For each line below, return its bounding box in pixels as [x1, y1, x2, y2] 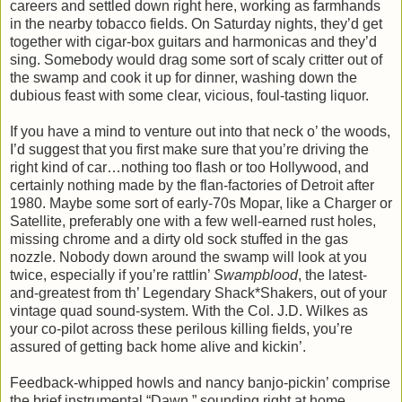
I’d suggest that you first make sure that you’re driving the [10, 142, 369, 158]
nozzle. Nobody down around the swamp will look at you [10, 249, 367, 266]
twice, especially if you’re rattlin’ [10, 267, 214, 284]
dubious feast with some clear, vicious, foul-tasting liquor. [10, 88, 376, 104]
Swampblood [214, 267, 298, 284]
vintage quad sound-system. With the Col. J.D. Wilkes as [10, 303, 368, 319]
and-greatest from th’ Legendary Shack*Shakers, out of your [10, 285, 387, 301]
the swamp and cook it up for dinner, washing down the [10, 70, 357, 86]
